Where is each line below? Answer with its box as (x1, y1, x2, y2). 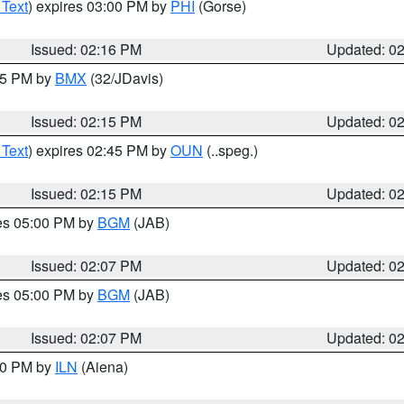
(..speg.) (203, 140, 258, 161)
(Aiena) (78, 356, 128, 377)
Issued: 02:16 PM (31, 39, 142, 60)
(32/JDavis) (87, 68, 163, 88)
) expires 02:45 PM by (28, 140, 170, 161)
